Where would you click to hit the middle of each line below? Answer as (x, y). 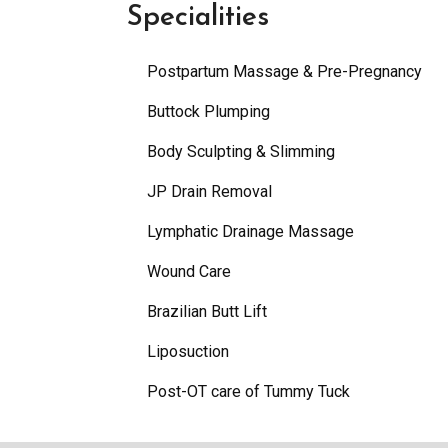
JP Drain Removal (209, 191)
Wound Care (189, 271)
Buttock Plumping (208, 111)
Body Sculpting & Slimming (241, 151)
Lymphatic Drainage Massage (250, 231)
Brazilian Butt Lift (207, 311)
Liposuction (188, 351)
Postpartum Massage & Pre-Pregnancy (284, 71)
